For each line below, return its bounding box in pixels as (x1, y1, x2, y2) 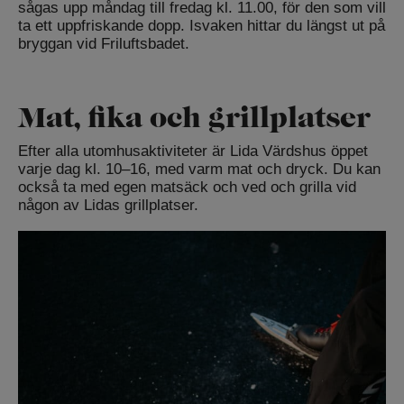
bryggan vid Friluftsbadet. (18, 35, 189, 53)
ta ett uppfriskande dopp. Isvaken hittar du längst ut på (18, 17, 385, 35)
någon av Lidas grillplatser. (18, 197, 198, 215)
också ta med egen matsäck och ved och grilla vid (18, 179, 356, 197)
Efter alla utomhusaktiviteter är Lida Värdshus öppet (18, 142, 368, 161)
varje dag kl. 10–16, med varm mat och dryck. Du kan (18, 161, 381, 179)
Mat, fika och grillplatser (18, 100, 370, 135)
